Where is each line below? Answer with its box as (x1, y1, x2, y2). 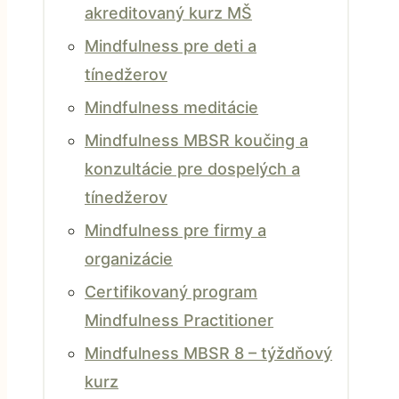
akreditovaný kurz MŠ (85, 4, 252, 22)
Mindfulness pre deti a (85, 37, 256, 55)
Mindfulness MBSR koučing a (85, 131, 308, 150)
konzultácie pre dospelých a (85, 159, 300, 178)
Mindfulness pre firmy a (85, 221, 266, 240)
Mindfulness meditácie (85, 98, 258, 117)
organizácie (85, 249, 173, 268)
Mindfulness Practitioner (85, 311, 273, 330)
